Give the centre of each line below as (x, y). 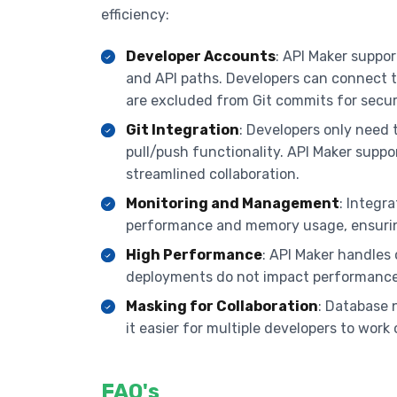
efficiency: (135, 15)
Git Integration (183, 130)
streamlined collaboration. (213, 175)
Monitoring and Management (233, 204)
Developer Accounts (201, 57)
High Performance (194, 255)
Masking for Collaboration (222, 307)
